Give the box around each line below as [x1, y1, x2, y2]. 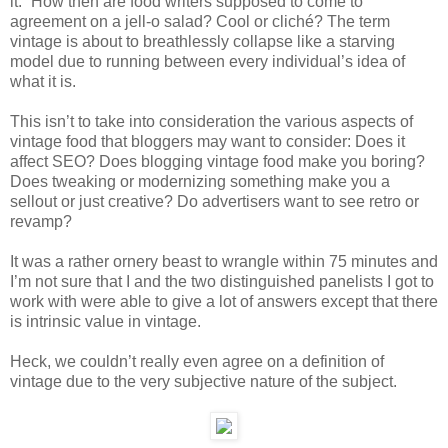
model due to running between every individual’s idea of [10, 52, 405, 70]
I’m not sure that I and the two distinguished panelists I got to [10, 272, 434, 290]
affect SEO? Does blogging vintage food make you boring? [10, 152, 425, 170]
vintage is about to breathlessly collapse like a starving [10, 32, 395, 50]
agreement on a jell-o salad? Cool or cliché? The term [10, 12, 390, 30]
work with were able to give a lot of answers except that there [10, 292, 438, 310]
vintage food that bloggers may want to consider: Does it [10, 132, 405, 150]
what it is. [10, 72, 76, 90]
